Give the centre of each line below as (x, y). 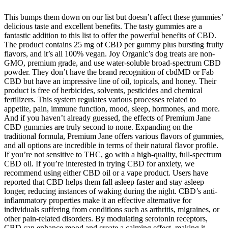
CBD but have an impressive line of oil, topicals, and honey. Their (110, 81)
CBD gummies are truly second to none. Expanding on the (98, 127)
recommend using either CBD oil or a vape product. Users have (106, 173)
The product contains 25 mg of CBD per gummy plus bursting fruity (114, 45)
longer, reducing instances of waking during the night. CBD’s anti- (111, 191)
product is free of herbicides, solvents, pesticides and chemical (103, 91)
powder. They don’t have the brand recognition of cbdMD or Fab (109, 72)
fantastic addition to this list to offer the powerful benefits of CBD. (110, 36)
